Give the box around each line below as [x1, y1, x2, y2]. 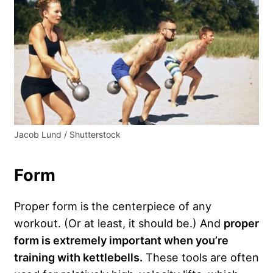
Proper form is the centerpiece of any [14, 199, 211, 213]
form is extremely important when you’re [14, 233, 229, 247]
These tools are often [143, 250, 259, 264]
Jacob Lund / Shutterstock [14, 129, 121, 140]
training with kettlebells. [14, 250, 143, 264]
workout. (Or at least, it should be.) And [14, 216, 224, 230]
